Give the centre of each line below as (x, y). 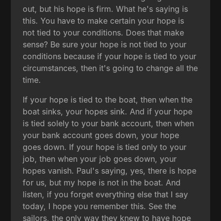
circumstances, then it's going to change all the (110, 68)
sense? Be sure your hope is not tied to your (105, 44)
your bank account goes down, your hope (101, 135)
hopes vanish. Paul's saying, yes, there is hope (110, 170)
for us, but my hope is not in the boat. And (102, 182)
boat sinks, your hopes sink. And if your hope (108, 111)
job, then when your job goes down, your (100, 159)
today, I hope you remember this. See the (100, 206)
